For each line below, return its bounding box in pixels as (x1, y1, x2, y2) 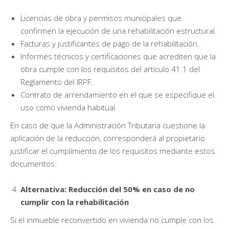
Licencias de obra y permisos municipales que (20, 12, 181, 23)
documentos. (10, 158, 57, 169)
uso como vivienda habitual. (20, 102, 117, 112)
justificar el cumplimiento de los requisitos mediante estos (10, 145, 215, 156)
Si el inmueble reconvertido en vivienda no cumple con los (10, 214, 214, 225)
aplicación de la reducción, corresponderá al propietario (10, 132, 205, 143)
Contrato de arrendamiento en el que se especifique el (20, 89, 214, 100)
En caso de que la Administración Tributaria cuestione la (10, 120, 205, 130)
